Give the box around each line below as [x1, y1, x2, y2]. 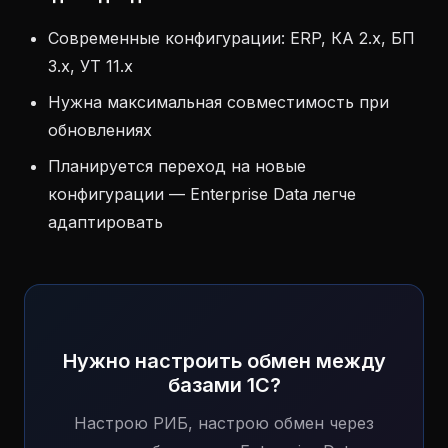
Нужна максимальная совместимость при [48, 92, 389, 112]
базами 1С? [167, 373, 281, 397]
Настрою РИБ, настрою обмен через [74, 413, 374, 433]
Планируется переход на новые [48, 156, 306, 176]
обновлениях [48, 120, 152, 140]
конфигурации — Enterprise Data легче [48, 184, 356, 204]
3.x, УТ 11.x [48, 56, 133, 76]
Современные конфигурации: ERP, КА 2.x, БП [48, 28, 415, 48]
